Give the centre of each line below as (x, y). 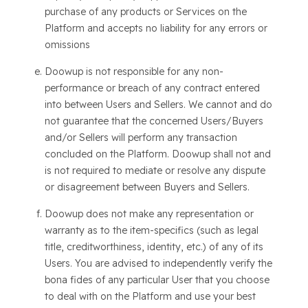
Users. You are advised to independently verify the (158, 263)
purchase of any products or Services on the (145, 12)
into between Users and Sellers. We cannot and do (158, 104)
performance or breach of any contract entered (152, 88)
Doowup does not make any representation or (149, 214)
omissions (67, 45)
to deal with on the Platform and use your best (150, 296)
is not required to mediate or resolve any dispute (155, 170)
